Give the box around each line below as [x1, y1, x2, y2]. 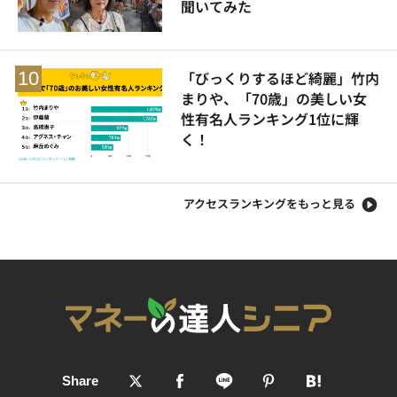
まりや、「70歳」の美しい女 [180, 87, 367, 109]
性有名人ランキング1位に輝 [180, 107, 359, 129]
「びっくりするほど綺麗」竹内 [180, 66, 379, 89]
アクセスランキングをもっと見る [183, 194, 355, 212]
